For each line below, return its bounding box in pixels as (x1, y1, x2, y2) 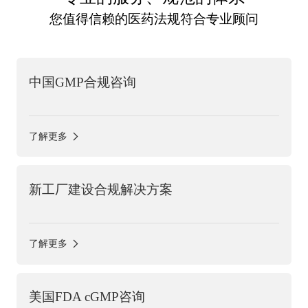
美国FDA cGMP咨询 (28, 289, 145, 305)
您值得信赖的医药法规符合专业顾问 (49, 12, 258, 27)
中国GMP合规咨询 (28, 74, 136, 89)
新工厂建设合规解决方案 (28, 182, 173, 197)
